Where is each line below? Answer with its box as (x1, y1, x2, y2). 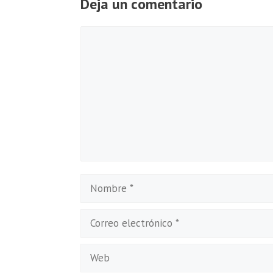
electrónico (80, 232, 130, 246)
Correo (80, 211, 108, 225)
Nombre (80, 177, 116, 191)
